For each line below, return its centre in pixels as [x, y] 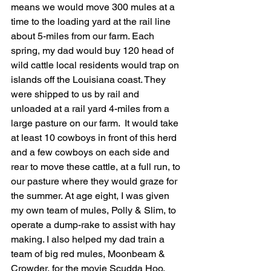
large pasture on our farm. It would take [96, 123]
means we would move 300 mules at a [94, 7]
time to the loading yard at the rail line [92, 21]
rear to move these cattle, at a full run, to [97, 167]
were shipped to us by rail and [76, 94]
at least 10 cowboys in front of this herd [95, 138]
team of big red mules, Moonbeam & [89, 254]
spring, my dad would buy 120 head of [93, 51]
